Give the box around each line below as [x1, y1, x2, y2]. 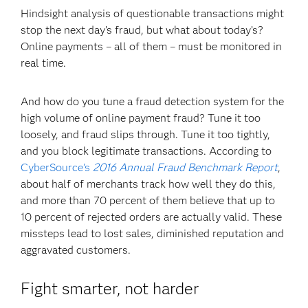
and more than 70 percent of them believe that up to [21, 194, 276, 207]
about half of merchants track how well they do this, [21, 177, 276, 190]
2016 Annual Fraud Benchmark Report [90, 161, 278, 174]
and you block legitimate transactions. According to [21, 144, 272, 157]
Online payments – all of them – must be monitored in [21, 40, 283, 53]
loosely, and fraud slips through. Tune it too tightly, [21, 128, 271, 141]
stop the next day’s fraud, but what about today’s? [21, 23, 264, 36]
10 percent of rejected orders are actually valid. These [21, 210, 283, 223]
